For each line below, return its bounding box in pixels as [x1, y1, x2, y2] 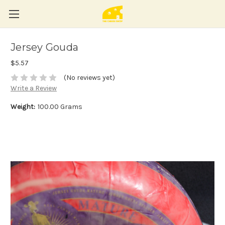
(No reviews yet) [63, 73, 115, 82]
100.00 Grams [37, 102, 82, 111]
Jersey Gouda [11, 41, 78, 54]
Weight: [11, 102, 35, 111]
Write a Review [11, 84, 57, 93]
